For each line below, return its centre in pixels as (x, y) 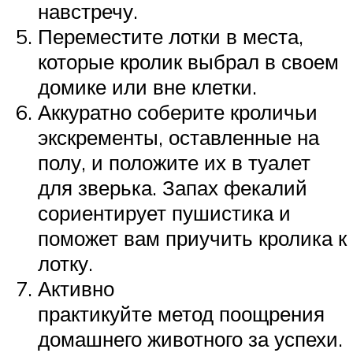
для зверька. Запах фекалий (173, 188)
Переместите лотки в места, (171, 37)
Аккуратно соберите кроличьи (178, 112)
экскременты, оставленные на (178, 137)
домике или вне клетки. (147, 87)
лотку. (65, 264)
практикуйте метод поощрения (181, 314)
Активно (76, 289)
